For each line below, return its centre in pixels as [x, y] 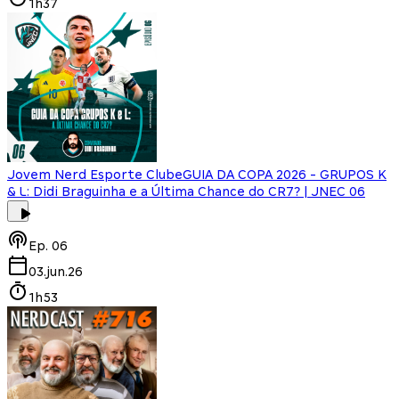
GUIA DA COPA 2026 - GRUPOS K [285, 174]
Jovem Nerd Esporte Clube [95, 174]
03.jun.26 [56, 271]
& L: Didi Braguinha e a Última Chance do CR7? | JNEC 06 [186, 191]
